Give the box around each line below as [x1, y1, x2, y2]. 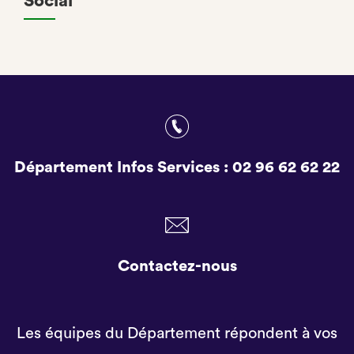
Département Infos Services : [14, 160, 232, 175]
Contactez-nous [117, 258, 237, 274]
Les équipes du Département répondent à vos [17, 326, 337, 341]
